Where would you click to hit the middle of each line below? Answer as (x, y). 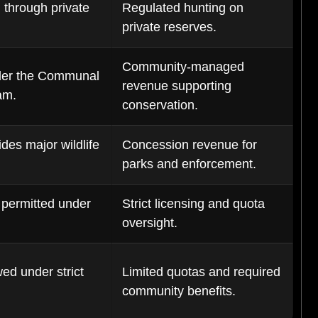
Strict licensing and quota (193, 204)
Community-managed (183, 67)
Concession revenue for (190, 145)
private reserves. (169, 27)
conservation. (160, 105)
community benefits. (179, 291)
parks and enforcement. (189, 164)
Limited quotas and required (201, 272)
